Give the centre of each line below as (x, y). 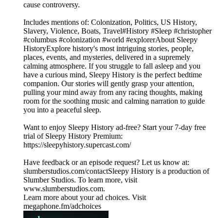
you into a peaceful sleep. (62, 110)
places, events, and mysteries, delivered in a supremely (107, 57)
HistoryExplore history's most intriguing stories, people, (109, 49)
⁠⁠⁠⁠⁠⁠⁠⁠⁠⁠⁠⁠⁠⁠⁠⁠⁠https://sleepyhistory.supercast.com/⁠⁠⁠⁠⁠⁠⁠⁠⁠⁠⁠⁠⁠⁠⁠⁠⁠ (77, 145)
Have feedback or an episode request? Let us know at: (106, 163)
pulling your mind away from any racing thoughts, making (113, 92)
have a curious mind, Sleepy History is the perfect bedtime (113, 75)
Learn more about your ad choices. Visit (85, 198)
